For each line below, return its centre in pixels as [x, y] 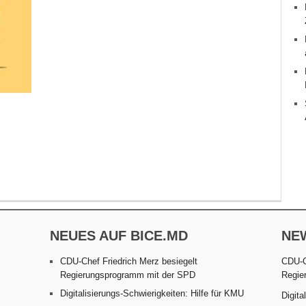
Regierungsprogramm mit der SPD [128, 275]
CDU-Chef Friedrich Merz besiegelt [129, 261]
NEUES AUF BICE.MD [119, 235]
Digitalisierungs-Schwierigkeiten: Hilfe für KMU [152, 293]
